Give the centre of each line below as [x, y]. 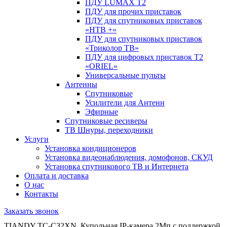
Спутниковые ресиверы [106, 121]
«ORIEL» [101, 66]
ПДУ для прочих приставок [133, 12]
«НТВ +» [101, 30]
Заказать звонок [31, 211]
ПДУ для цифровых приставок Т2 [144, 57]
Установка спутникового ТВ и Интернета [117, 167]
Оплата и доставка [56, 176]
